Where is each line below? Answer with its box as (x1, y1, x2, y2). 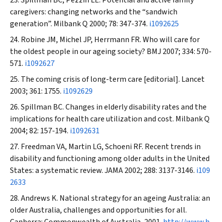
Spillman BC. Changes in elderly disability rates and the (21, 102, 207, 112)
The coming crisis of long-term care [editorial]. (21, 74, 181, 85)
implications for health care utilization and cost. (10, 113, 175, 124)
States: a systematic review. (10, 165, 105, 176)
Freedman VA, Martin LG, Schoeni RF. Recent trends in (21, 141, 201, 152)
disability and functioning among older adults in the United (10, 153, 210, 164)
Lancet (181, 74, 205, 85)
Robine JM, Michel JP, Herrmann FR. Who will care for (21, 34, 200, 45)
